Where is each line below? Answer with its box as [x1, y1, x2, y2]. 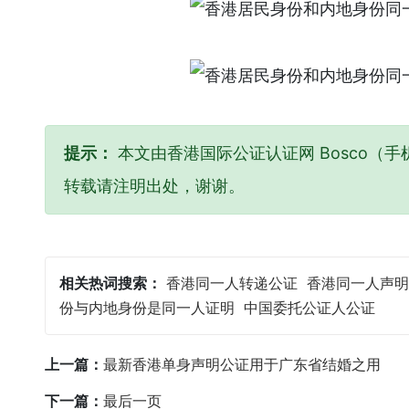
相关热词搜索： [59, 274, 162, 293]
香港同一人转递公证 [166, 274, 298, 293]
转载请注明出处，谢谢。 [64, 176, 245, 196]
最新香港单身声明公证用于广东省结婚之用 [103, 355, 381, 374]
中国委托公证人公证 [244, 299, 375, 318]
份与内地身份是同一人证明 [59, 299, 235, 318]
